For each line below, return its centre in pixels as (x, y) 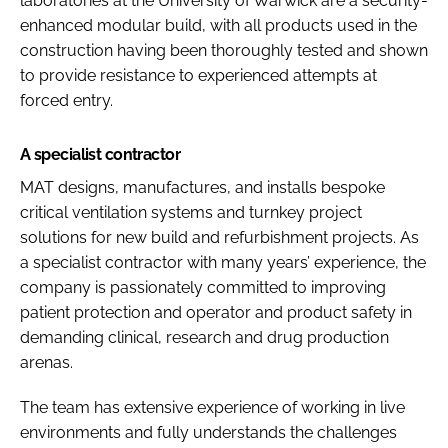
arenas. (46, 362)
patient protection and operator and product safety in (216, 312)
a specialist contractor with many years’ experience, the (223, 262)
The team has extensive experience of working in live (212, 407)
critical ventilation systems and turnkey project (191, 212)
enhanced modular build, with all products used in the (218, 25)
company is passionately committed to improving (203, 287)
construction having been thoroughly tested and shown (224, 50)
